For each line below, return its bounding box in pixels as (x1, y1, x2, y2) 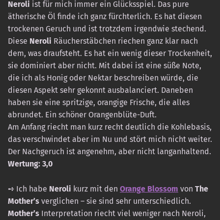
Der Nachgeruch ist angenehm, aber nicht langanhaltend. (8, 147, 211, 157)
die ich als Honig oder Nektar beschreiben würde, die (8, 73, 198, 83)
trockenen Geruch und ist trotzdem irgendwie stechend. (8, 24, 206, 34)
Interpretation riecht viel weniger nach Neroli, (39, 208, 206, 218)
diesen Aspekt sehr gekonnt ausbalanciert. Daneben (8, 85, 193, 95)
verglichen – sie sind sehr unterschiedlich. (39, 196, 191, 206)
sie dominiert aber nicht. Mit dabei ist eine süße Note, (8, 61, 201, 71)
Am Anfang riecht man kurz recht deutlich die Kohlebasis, (8, 122, 212, 132)
